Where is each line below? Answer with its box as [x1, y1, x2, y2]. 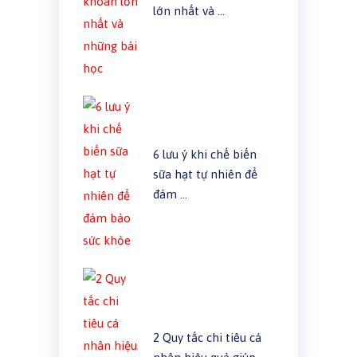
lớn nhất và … [152, 3, 225, 18]
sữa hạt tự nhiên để [152, 167, 257, 181]
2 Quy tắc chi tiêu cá [152, 330, 261, 344]
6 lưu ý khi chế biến [152, 147, 257, 161]
